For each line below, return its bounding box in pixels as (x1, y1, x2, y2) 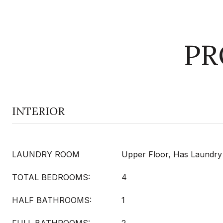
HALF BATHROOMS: (12, 195, 92, 205)
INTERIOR (12, 104, 65, 118)
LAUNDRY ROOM (12, 149, 80, 159)
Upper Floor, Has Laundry (121, 149, 222, 159)
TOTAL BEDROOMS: (12, 172, 90, 182)
